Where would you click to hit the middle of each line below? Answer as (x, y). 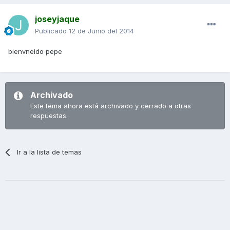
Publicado (52, 31)
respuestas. (49, 115)
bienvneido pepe (35, 51)
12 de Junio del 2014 (101, 31)
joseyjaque (57, 19)
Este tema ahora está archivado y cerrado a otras (111, 106)
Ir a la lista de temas (50, 152)
